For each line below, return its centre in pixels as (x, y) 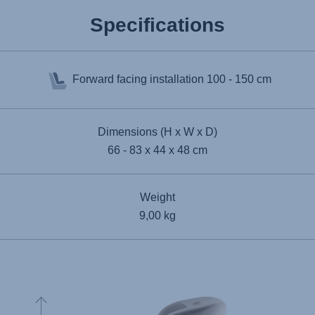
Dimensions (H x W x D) (157, 131)
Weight (157, 197)
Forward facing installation (139, 79)
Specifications (157, 25)
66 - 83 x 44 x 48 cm (157, 150)
